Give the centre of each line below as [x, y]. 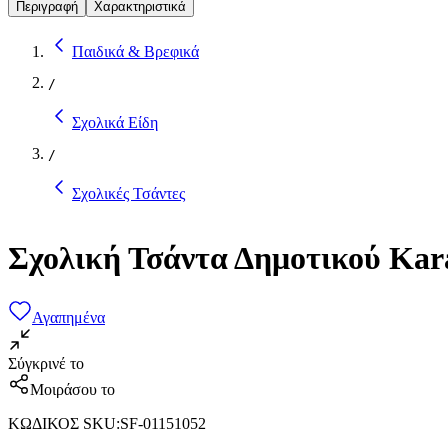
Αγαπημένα [68, 317]
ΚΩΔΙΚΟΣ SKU [62, 423]
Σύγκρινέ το [46, 363]
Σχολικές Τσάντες [128, 193]
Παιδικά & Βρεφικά [135, 51]
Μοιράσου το [72, 389]
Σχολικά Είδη [115, 122]
